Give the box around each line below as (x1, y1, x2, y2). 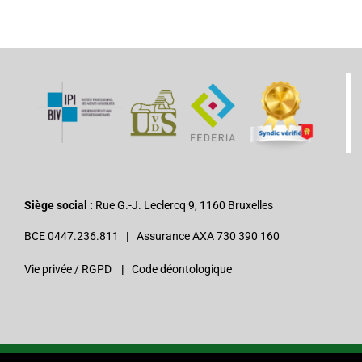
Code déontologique (132, 262, 232, 276)
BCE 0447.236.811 (24, 229, 126, 242)
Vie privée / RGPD (24, 262, 112, 276)
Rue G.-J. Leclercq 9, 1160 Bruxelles (93, 198, 273, 212)
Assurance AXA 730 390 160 (129, 229, 280, 242)
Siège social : (24, 198, 93, 212)
